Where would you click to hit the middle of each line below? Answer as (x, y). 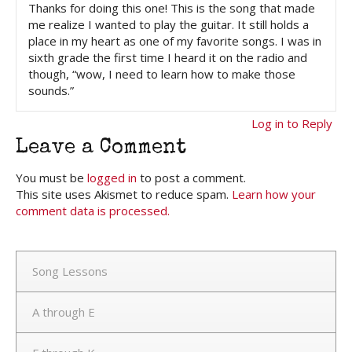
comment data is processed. (93, 211)
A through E (64, 312)
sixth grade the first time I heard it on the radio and (168, 58)
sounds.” (51, 91)
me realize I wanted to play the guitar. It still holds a (169, 25)
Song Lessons (70, 271)
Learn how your (274, 194)
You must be (51, 178)
